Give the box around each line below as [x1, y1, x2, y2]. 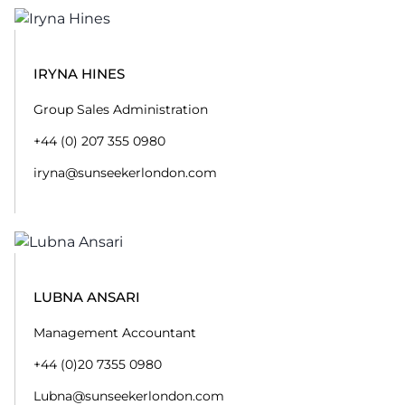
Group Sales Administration [33, 101, 208, 118]
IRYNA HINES [33, 65, 125, 82]
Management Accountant [33, 325, 196, 341]
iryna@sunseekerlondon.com [33, 165, 217, 181]
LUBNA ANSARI [33, 288, 140, 306]
